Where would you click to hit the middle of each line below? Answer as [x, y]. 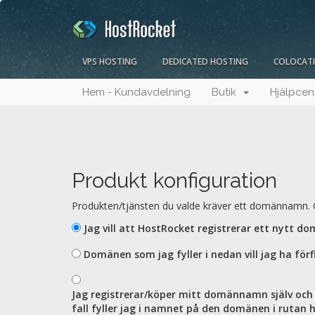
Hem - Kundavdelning [136, 92]
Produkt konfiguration [174, 181]
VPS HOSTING [110, 62]
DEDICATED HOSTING [205, 62]
